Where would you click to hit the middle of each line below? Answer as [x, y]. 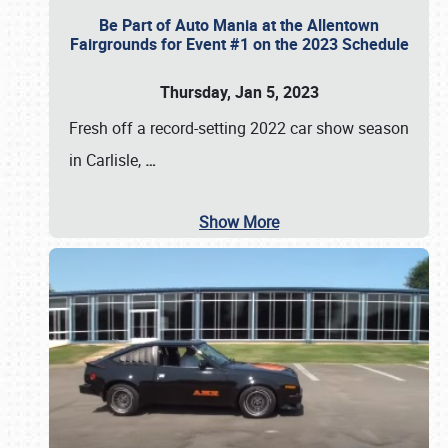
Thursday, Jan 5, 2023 [239, 92]
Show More [239, 222]
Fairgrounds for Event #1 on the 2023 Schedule [239, 44]
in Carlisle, [107, 160]
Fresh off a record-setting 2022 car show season [239, 128]
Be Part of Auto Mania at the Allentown [239, 25]
